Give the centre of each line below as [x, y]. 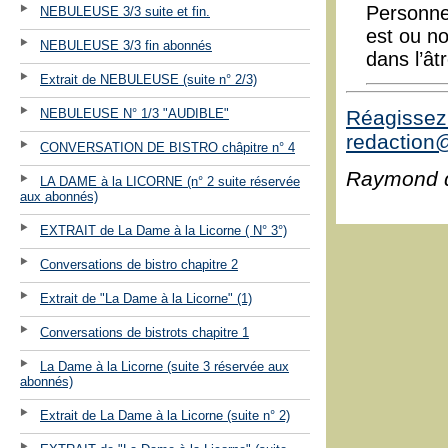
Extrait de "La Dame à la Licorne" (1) [146, 298]
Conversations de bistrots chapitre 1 [144, 332]
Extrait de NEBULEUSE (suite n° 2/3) [148, 79]
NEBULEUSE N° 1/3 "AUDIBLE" [134, 113]
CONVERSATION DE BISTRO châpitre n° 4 [167, 147]
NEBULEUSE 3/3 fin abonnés [126, 45]
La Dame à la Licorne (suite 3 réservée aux [164, 366]
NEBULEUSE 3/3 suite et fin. [125, 11]
